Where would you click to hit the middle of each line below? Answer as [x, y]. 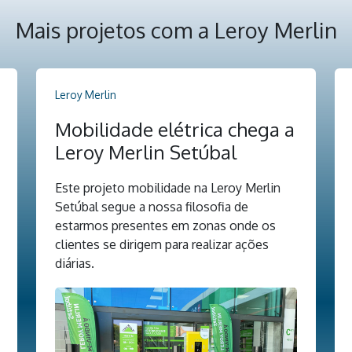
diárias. [75, 263]
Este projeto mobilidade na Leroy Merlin [168, 187]
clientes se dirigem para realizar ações [162, 244]
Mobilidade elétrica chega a [175, 129]
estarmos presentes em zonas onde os [165, 225]
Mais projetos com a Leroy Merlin [176, 29]
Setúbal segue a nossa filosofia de [152, 206]
